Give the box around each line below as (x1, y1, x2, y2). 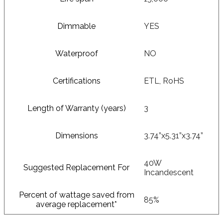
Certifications (52, 76, 101, 86)
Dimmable (57, 21, 96, 31)
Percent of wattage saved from (18, 190, 134, 200)
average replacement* (36, 199, 117, 209)
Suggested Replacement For (23, 162, 129, 172)
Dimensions (55, 130, 98, 140)
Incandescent (144, 167, 194, 177)
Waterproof (55, 48, 98, 58)
